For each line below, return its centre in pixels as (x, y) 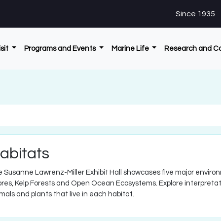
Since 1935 (195, 14)
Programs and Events (60, 48)
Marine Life (131, 48)
